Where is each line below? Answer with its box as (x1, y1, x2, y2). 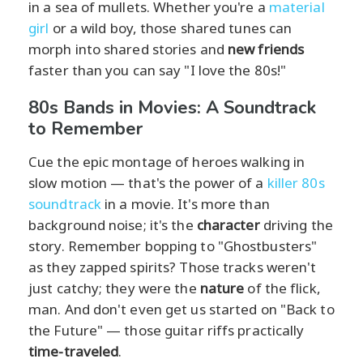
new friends (228, 39, 305, 58)
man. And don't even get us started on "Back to (28, 299, 335, 318)
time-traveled (28, 341, 119, 361)
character (196, 215, 260, 234)
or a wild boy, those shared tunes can (49, 18, 293, 37)
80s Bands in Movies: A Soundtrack (28, 95, 316, 120)
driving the (259, 215, 333, 234)
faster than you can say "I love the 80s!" (28, 60, 287, 79)
